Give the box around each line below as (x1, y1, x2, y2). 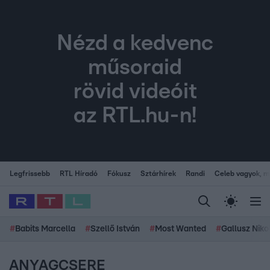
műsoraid (88, 57, 182, 79)
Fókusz (107, 170, 131, 177)
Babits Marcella (15, 225, 75, 233)
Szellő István (90, 225, 140, 233)
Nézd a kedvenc (57, 33, 213, 55)
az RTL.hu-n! (74, 105, 196, 127)
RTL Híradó (60, 170, 98, 177)
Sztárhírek (140, 170, 176, 177)
